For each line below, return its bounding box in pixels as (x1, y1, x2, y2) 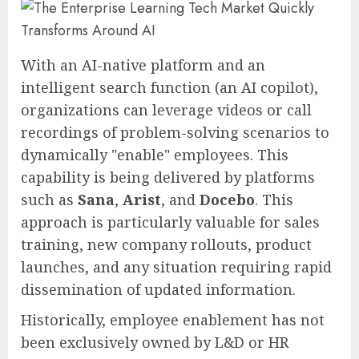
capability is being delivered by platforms (21, 167, 315, 187)
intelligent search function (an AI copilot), (21, 77, 318, 97)
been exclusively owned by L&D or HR (21, 332, 288, 352)
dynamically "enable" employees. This (21, 144, 288, 164)
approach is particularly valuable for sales (21, 212, 320, 232)
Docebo (200, 189, 255, 209)
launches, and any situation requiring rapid (21, 256, 332, 276)
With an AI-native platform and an (21, 54, 265, 75)
